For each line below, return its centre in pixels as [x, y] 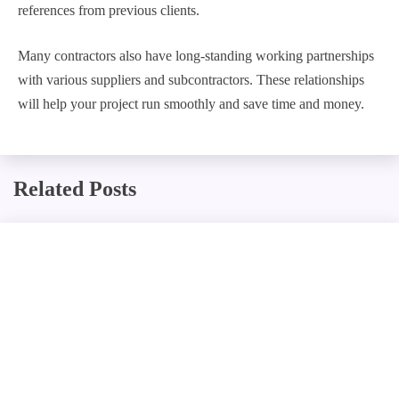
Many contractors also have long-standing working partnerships [196, 56]
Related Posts [75, 189]
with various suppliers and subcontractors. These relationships [191, 80]
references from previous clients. [109, 11]
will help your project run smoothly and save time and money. [191, 104]
